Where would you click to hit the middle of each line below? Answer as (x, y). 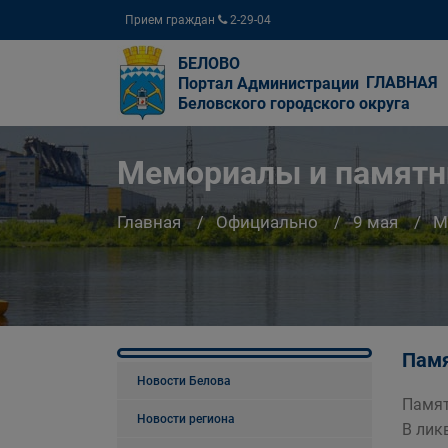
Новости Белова (184, 381)
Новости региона (186, 419)
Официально (267, 222)
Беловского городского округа (294, 103)
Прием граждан (171, 20)
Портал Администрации (268, 83)
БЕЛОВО (209, 63)
